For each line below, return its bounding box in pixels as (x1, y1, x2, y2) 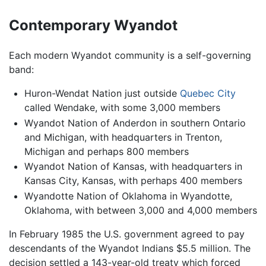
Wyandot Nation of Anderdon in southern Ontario (24, 116, 246, 129)
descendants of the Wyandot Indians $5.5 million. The (9, 242, 251, 254)
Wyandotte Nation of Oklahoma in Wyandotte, (24, 189, 232, 202)
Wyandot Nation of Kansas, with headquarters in (24, 160, 242, 173)
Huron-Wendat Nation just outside (24, 87, 180, 100)
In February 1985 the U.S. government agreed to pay (9, 227, 245, 240)
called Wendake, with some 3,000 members (24, 102, 220, 114)
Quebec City (179, 87, 236, 100)
